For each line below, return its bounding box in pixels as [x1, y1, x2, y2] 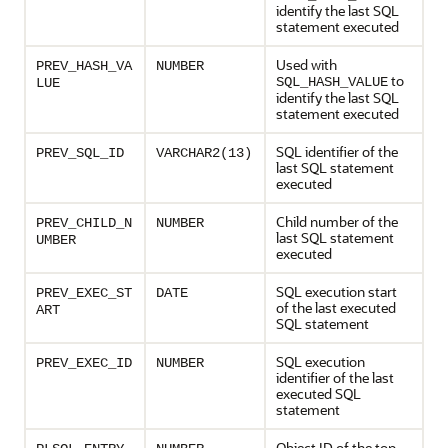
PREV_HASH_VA [36, 58, 132, 74]
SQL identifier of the [276, 142, 398, 161]
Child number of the [276, 212, 398, 231]
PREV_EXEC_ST [36, 285, 132, 301]
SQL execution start [276, 282, 397, 301]
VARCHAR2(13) [156, 145, 252, 161]
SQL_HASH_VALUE [276, 74, 388, 90]
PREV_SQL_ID [36, 145, 124, 161]
